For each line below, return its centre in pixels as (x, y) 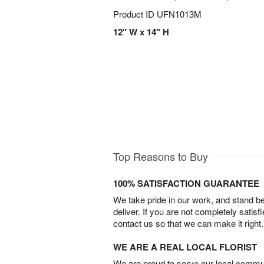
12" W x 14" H (141, 32)
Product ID (135, 14)
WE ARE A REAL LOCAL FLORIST (185, 247)
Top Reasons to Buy (161, 156)
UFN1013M (179, 14)
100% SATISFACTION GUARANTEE (186, 183)
